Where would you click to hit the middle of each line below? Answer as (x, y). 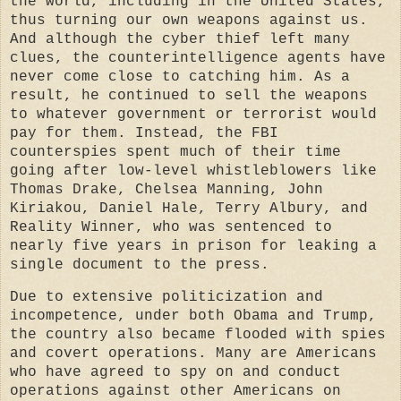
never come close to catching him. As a (180, 77)
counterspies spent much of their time (175, 152)
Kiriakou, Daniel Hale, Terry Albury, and (189, 208)
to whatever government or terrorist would (193, 114)
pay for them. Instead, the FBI (144, 133)
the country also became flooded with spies (198, 335)
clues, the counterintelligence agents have (198, 58)
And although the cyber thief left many (180, 39)
